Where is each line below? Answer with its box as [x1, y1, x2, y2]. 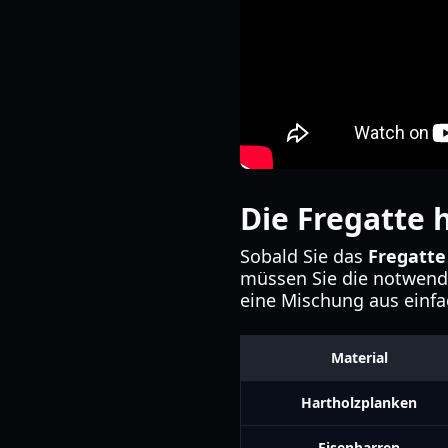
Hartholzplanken [301, 393, 417, 412]
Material [330, 348, 388, 367]
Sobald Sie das [240, 244, 368, 268]
